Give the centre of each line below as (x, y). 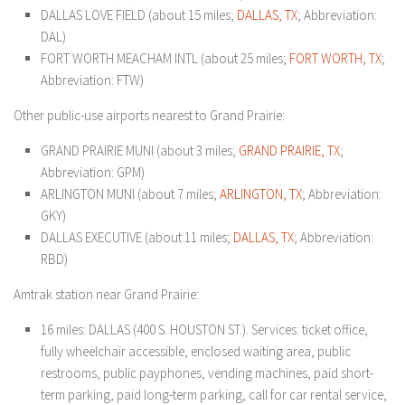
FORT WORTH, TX (335, 58)
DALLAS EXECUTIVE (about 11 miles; (137, 237)
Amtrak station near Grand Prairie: (106, 294)
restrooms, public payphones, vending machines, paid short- (207, 373)
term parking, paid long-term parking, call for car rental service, (214, 395)
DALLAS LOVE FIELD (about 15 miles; (139, 15)
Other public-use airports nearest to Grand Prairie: (149, 115)
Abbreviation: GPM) (93, 172)
